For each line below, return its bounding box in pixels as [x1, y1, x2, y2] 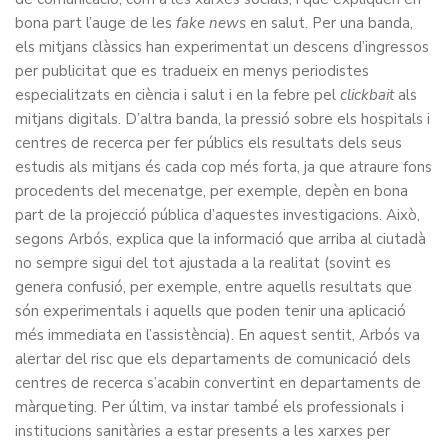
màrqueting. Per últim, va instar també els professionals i [15, 396, 404, 417]
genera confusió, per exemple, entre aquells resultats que [15, 276, 412, 297]
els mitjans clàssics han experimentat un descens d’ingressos [15, 36, 429, 57]
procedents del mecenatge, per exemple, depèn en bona [15, 180, 408, 201]
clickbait [340, 84, 394, 105]
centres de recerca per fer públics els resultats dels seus [15, 132, 402, 153]
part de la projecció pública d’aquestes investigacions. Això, [15, 204, 420, 225]
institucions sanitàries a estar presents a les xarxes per [15, 420, 390, 441]
